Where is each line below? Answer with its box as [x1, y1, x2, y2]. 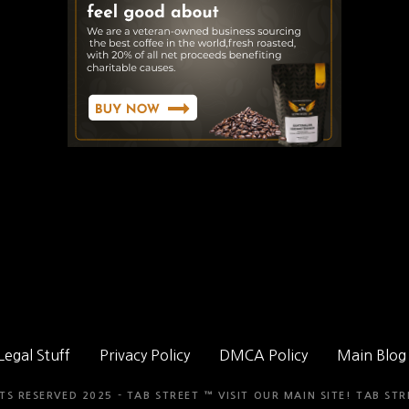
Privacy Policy [99, 348, 190, 362]
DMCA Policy [218, 348, 308, 362]
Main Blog [336, 348, 406, 362]
